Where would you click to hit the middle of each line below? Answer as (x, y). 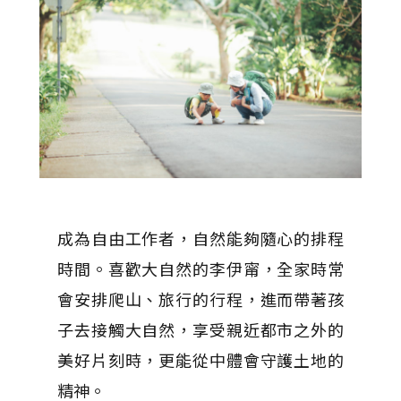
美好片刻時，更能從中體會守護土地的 (200, 360)
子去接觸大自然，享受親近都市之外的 (200, 329)
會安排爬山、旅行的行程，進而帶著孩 (200, 299)
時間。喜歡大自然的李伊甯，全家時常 (200, 269)
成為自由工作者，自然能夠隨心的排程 (200, 238)
